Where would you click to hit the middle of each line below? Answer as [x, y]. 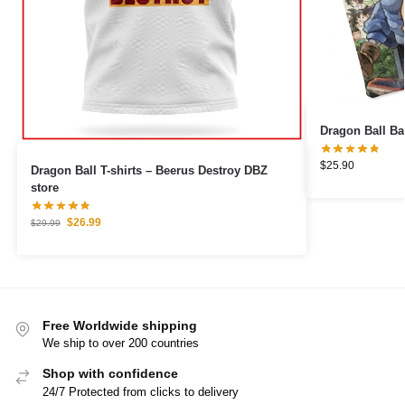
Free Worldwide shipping [120, 325]
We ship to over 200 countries [121, 344]
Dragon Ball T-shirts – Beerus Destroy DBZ [149, 170]
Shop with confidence [110, 374]
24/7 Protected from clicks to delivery [141, 391]
